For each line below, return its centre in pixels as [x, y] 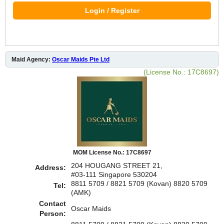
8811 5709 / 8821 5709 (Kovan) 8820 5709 [139, 183]
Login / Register [112, 10]
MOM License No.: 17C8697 [112, 152]
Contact [52, 203]
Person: [53, 213]
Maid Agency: [32, 59]
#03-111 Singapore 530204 [114, 174]
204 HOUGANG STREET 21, [117, 165]
